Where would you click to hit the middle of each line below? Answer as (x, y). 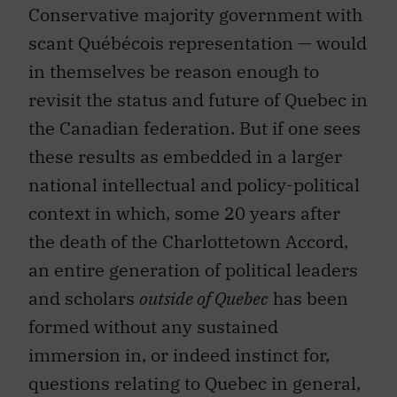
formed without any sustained (153, 326)
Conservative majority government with (195, 14)
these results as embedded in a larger (185, 156)
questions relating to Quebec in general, (195, 383)
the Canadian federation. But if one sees (195, 128)
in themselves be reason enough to (174, 71)
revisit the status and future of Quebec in (198, 99)
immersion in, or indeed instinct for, (179, 354)
